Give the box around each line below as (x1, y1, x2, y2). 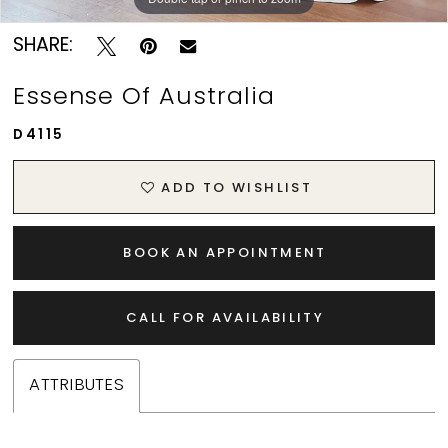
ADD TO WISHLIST (161, 181, 313, 195)
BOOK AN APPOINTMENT (123, 246, 327, 260)
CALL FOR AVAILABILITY (126, 312, 325, 326)
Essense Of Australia (13, 86, 276, 111)
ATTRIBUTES (29, 377, 124, 395)
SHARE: (13, 36, 74, 56)
